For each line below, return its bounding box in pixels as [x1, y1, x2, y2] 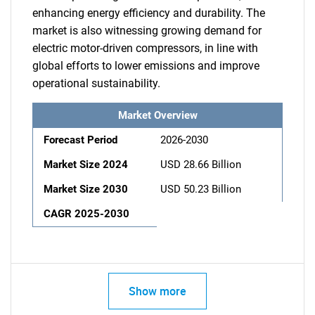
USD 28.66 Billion [160, 158, 241, 171]
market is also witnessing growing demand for [32, 24, 262, 37]
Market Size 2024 [44, 158, 128, 171]
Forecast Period [44, 134, 117, 146]
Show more [129, 283, 186, 299]
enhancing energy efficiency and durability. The [32, 6, 265, 20]
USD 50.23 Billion [160, 183, 241, 195]
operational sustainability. [32, 77, 160, 90]
